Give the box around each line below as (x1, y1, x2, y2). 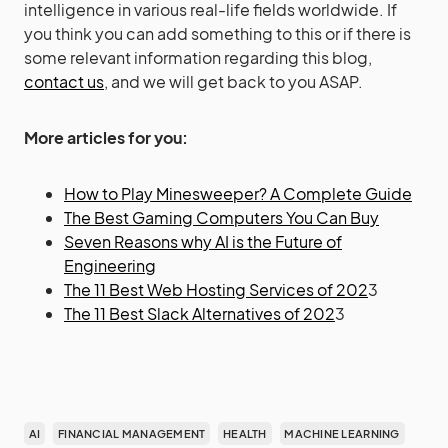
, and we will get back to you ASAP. (104, 71, 363, 92)
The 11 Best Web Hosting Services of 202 (64, 279, 368, 300)
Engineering (64, 255, 156, 276)
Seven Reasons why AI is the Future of (64, 231, 342, 252)
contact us (24, 71, 104, 92)
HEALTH (223, 427, 267, 440)
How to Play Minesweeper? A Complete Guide (64, 183, 412, 204)
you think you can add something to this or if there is (24, 23, 411, 44)
